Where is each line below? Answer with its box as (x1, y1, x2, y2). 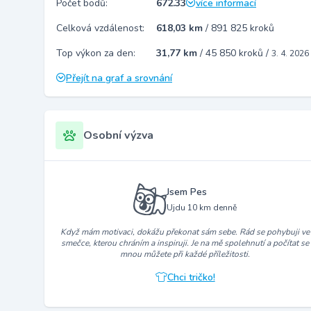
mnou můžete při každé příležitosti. (120, 248, 251, 260)
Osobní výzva (83, 128, 153, 143)
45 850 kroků (205, 47, 266, 60)
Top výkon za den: (56, 47, 135, 60)
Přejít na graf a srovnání (66, 72, 172, 85)
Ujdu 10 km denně (167, 201, 237, 213)
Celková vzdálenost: (56, 22, 144, 35)
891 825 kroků (211, 22, 274, 35)
